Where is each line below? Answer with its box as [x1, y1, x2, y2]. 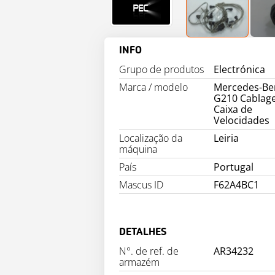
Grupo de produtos [119, 63, 204, 76]
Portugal [214, 160, 254, 174]
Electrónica [214, 63, 266, 76]
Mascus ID [119, 178, 163, 192]
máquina [119, 142, 157, 156]
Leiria [214, 131, 239, 145]
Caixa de [214, 103, 253, 116]
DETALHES [119, 227, 166, 238]
